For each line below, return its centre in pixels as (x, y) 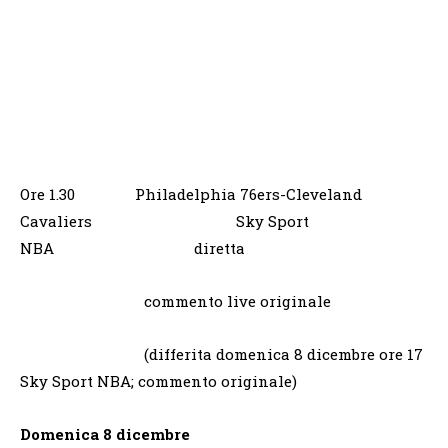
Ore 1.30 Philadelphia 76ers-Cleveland (191, 193)
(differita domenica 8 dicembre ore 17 (221, 353)
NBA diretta (132, 247)
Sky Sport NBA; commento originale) (158, 380)
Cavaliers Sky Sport (164, 220)
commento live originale (175, 300)
